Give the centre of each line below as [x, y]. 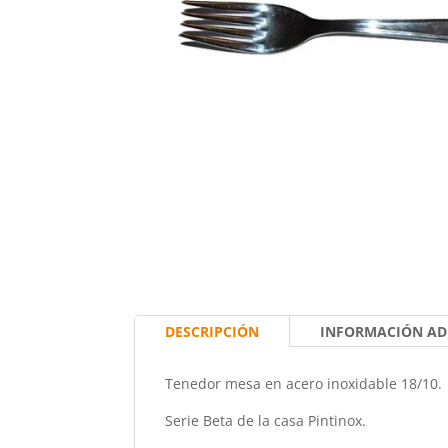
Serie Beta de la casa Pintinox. [266, 421]
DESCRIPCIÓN [212, 332]
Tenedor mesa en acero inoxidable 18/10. [304, 384]
